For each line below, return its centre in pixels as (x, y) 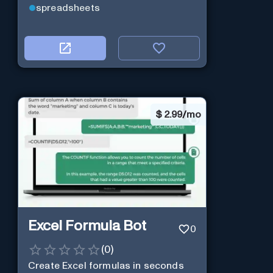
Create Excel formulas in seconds (106, 265)
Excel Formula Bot (87, 226)
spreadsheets (68, 8)
